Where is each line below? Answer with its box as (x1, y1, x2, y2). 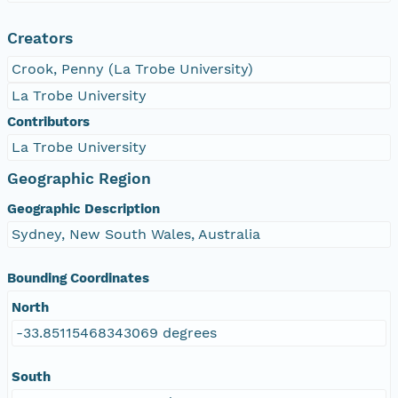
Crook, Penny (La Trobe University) (12, 60, 253, 77)
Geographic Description (7, 200, 160, 217)
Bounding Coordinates (7, 269, 149, 286)
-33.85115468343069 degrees (16, 323, 217, 341)
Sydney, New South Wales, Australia (12, 225, 260, 243)
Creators (7, 28, 73, 47)
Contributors (7, 113, 90, 130)
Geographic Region (7, 169, 151, 187)
